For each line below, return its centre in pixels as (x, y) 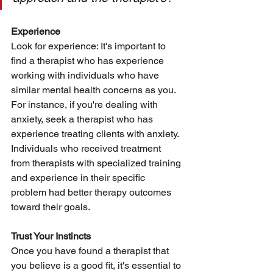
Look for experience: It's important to (90, 46)
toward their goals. (51, 207)
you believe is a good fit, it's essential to (97, 265)
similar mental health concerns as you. (94, 90)
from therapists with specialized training (97, 163)
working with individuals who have (86, 75)
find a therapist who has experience (89, 61)
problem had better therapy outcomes (92, 192)
